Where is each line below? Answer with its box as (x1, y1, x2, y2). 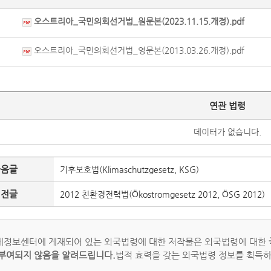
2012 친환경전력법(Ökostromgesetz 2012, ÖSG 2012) (60, 189, 265, 199)
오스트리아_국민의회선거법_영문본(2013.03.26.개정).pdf (31, 45, 244, 55)
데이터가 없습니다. (193, 127, 261, 137)
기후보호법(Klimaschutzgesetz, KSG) (60, 165, 199, 174)
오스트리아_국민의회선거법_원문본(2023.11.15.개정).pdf (31, 16, 244, 26)
